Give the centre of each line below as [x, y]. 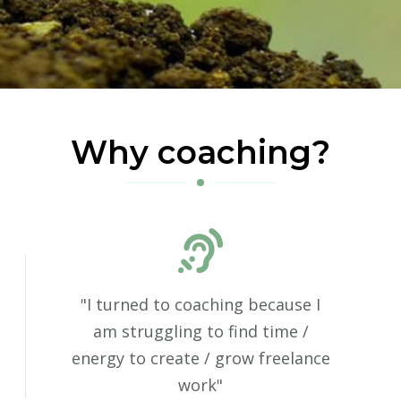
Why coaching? [200, 152]
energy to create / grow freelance [200, 358]
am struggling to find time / [200, 331]
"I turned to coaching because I [200, 304]
